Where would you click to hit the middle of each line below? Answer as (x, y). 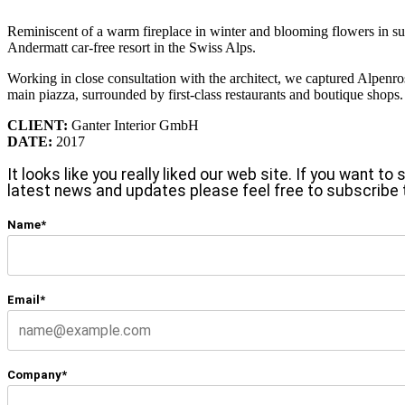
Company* (37, 375)
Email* (26, 300)
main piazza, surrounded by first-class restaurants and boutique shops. (205, 95)
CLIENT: (38, 126)
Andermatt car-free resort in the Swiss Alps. (132, 48)
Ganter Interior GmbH (133, 126)
